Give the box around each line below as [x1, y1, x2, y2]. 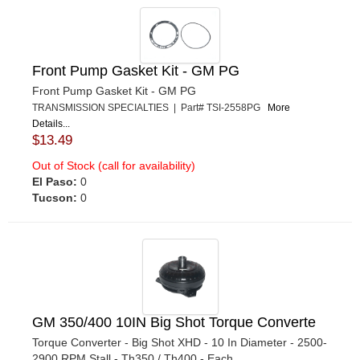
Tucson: [32, 190, 77, 204]
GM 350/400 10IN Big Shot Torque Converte [32, 313, 316, 330]
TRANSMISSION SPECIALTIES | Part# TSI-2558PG [32, 101, 268, 113]
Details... [32, 117, 70, 129]
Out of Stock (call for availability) [32, 158, 195, 172]
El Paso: [32, 174, 77, 188]
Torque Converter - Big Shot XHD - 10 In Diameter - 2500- [32, 335, 327, 349]
